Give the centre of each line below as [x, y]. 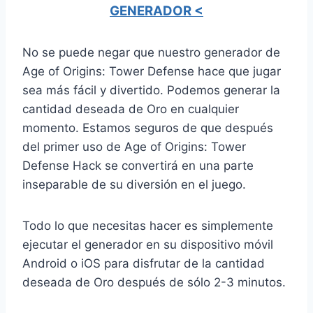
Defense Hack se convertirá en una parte [138, 165]
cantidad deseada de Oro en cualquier [131, 109]
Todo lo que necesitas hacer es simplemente [148, 225]
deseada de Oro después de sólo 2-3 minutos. [154, 282]
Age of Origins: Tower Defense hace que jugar [152, 71]
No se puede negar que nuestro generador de [151, 52]
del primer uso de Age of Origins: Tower [134, 146]
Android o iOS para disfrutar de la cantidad [144, 263]
